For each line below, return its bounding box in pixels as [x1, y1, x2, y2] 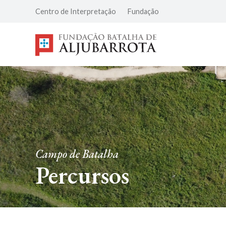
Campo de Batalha [35, 146, 119, 161]
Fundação [128, 7, 159, 16]
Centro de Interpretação [35, 7, 116, 16]
